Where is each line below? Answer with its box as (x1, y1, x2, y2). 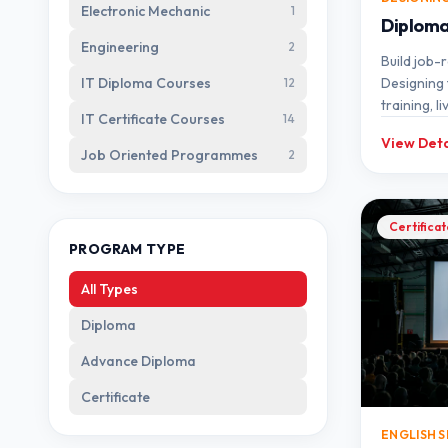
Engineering (81, 38, 159, 56)
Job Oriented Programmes (81, 146, 258, 164)
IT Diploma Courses (81, 74, 211, 92)
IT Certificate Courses (81, 110, 225, 128)
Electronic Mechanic (81, 2, 210, 20)
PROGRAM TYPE (69, 240, 186, 258)
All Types (81, 280, 138, 298)
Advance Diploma (81, 352, 196, 370)
